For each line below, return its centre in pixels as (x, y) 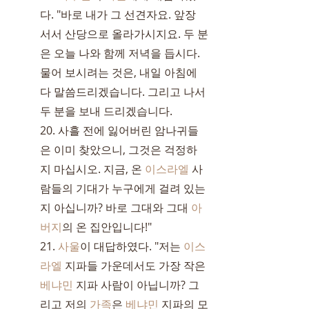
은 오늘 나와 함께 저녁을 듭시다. (121, 53)
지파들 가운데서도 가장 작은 (135, 266)
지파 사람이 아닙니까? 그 (136, 285)
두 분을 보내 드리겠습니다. (106, 111)
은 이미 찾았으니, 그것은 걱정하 (119, 150)
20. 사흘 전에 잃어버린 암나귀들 (119, 130)
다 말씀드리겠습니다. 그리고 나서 (124, 92)
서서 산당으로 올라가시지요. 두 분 (124, 34)
